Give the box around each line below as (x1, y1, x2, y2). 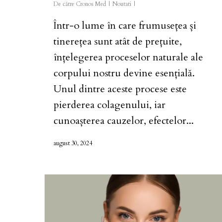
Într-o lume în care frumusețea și (54, 18, 196, 32)
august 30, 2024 (54, 139, 92, 147)
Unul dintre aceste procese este (54, 82, 187, 96)
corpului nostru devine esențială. (54, 66, 195, 80)
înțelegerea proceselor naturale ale (54, 50, 203, 64)
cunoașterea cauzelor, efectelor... (54, 113, 194, 127)
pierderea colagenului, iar (54, 98, 166, 111)
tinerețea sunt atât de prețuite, (54, 34, 182, 48)
